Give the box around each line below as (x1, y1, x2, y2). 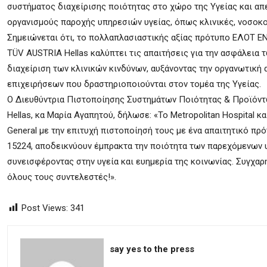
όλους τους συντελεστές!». (7, 172, 116, 182)
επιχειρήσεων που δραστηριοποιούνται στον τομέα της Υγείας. (7, 79, 261, 89)
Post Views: (21, 203, 68, 213)
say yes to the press (110, 244, 194, 254)
